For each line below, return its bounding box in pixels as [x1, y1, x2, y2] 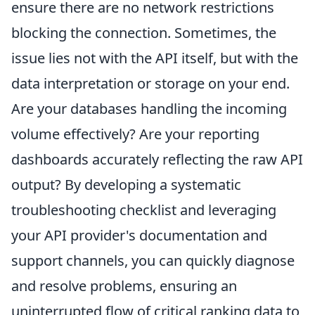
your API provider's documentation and [11, 226, 267, 245]
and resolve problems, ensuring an [11, 276, 237, 296]
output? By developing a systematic [11, 175, 241, 195]
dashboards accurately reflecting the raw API [11, 150, 303, 169]
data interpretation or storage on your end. [11, 74, 290, 94]
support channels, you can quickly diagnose [11, 251, 295, 271]
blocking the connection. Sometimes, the [11, 23, 276, 43]
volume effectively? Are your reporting [11, 124, 259, 144]
